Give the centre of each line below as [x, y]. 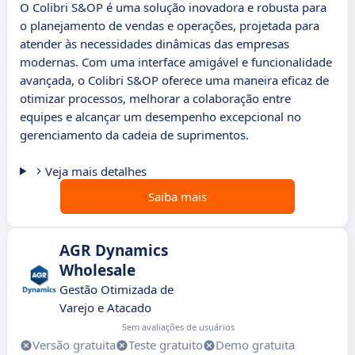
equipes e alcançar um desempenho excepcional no [160, 117]
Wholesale [97, 271]
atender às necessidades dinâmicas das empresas [155, 44]
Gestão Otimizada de [116, 290]
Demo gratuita [255, 345]
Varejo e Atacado [105, 308]
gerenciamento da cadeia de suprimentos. [134, 135]
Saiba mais [177, 197]
